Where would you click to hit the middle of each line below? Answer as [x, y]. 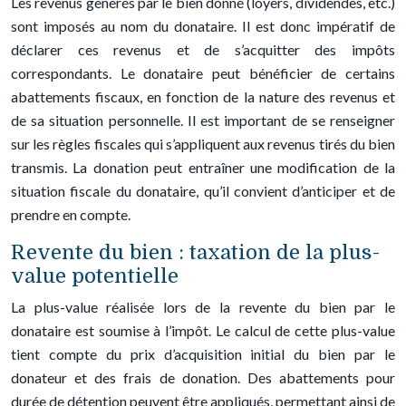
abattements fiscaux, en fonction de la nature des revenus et [203, 97]
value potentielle [95, 276]
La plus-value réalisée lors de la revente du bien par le [203, 307]
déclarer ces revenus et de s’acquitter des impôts [203, 49]
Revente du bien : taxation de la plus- [196, 252]
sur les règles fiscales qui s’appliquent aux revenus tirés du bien [203, 144]
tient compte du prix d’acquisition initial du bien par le [203, 354]
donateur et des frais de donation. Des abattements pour [203, 377]
